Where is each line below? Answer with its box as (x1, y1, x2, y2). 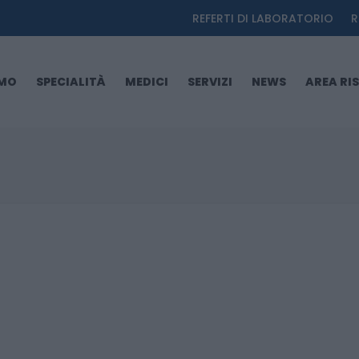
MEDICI (125, 74, 168, 90)
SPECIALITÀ (36, 74, 106, 90)
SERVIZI (188, 74, 232, 90)
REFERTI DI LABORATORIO (192, 10, 333, 26)
